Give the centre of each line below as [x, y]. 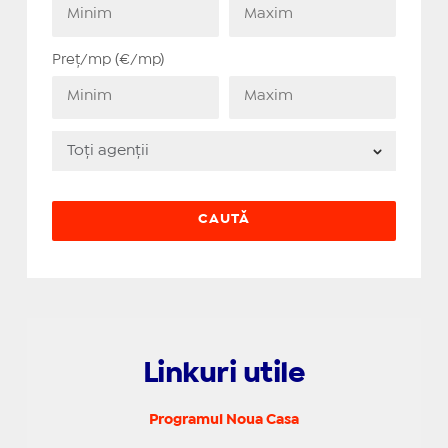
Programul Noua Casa [223, 420]
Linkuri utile [224, 375]
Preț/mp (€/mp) [107, 60]
